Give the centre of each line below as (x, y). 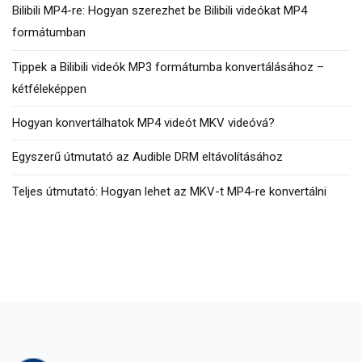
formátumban (49, 33)
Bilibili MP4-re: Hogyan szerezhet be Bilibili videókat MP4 (160, 11)
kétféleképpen (49, 88)
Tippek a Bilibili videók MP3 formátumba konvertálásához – (168, 67)
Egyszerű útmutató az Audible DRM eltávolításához (147, 157)
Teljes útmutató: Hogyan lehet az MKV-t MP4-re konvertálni (169, 191)
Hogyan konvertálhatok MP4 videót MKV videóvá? (143, 123)
